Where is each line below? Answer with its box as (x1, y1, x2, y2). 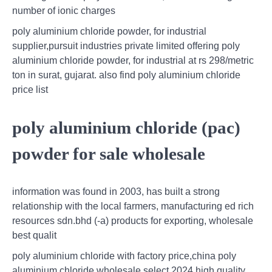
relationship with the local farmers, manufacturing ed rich (12, 201, 254, 212)
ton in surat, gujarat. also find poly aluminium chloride (12, 70, 240, 81)
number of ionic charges (12, 5, 115, 16)
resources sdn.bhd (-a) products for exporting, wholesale (12, 216, 253, 226)
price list (12, 84, 48, 95)
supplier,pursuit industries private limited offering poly (12, 41, 240, 52)
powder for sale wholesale (12, 144, 205, 164)
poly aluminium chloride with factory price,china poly (12, 251, 236, 262)
